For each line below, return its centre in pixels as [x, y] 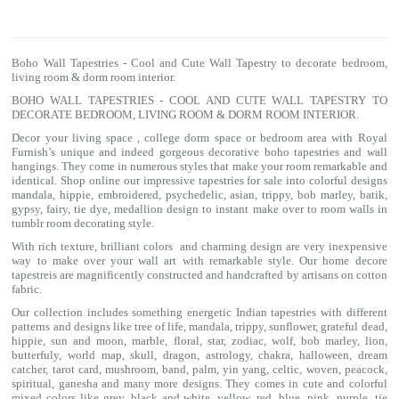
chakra [275, 355]
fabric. [27, 289]
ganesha [80, 383]
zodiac [247, 341]
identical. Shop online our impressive [105, 180]
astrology [228, 355]
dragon [180, 355]
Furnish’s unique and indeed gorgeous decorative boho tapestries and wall [199, 152]
